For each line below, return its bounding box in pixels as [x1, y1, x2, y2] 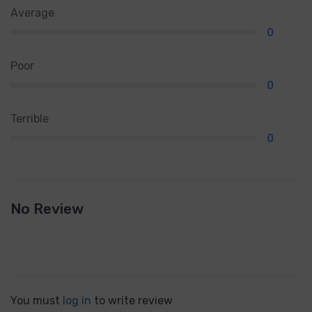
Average [10, 6, 54, 19]
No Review [10, 199, 84, 217]
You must [10, 293, 63, 307]
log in [63, 293, 91, 307]
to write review [91, 293, 173, 307]
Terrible [10, 111, 49, 125]
